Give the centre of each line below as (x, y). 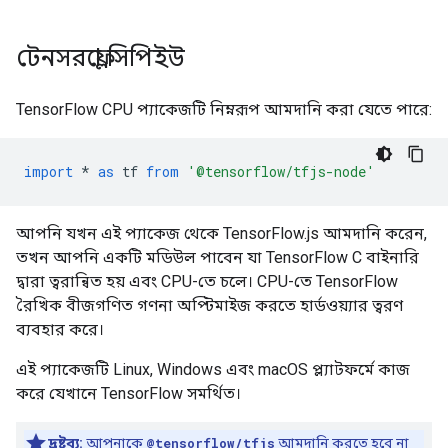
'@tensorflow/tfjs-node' (281, 171)
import (48, 171)
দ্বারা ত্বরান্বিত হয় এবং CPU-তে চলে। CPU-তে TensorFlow (207, 281)
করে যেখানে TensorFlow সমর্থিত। (128, 393)
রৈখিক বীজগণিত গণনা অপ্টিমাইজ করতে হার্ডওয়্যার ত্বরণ (209, 305)
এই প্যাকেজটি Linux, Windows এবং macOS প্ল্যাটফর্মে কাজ (213, 369)
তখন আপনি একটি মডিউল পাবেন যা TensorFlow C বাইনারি (217, 257)
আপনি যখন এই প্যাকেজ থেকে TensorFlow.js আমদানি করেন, (221, 233)
